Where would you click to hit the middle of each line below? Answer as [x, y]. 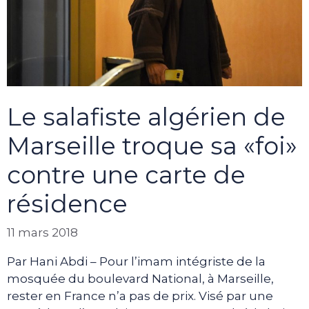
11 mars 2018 [42, 233]
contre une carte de [126, 175]
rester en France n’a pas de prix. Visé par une [140, 296]
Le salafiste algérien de [146, 117]
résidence [67, 203]
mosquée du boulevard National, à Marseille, [140, 279]
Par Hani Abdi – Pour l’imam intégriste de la [136, 262]
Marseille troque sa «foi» [152, 146]
